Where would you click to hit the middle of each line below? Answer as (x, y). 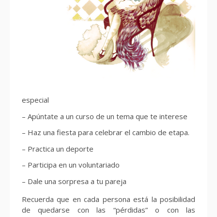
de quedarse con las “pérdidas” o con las (108, 210)
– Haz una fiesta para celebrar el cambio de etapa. (106, 132)
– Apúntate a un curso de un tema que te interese (105, 116)
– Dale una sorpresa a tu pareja (74, 181)
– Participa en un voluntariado (71, 165)
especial (35, 100)
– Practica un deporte (58, 148)
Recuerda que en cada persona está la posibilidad (108, 199)
